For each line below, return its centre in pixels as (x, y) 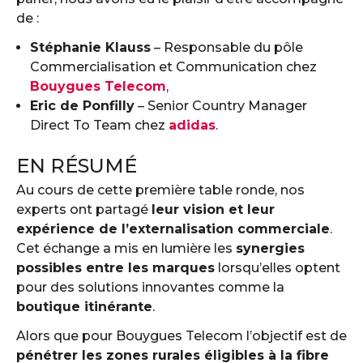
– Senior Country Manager (221, 106)
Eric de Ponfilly (82, 106)
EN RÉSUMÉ (77, 166)
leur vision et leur (213, 209)
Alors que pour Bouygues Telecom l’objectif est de (181, 336)
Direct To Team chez (99, 125)
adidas (192, 125)
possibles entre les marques (115, 268)
